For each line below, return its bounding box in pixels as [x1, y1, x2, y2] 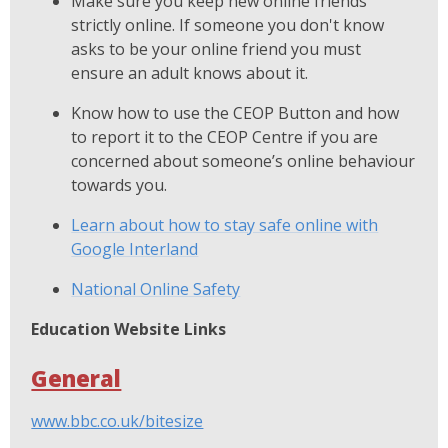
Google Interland [71, 237, 199, 260]
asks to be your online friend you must [71, 37, 362, 60]
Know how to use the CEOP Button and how [71, 101, 400, 124]
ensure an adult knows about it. [71, 61, 309, 84]
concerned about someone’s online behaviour [71, 149, 416, 172]
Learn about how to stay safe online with [71, 213, 379, 236]
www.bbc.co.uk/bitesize [31, 409, 204, 432]
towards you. [71, 173, 172, 196]
